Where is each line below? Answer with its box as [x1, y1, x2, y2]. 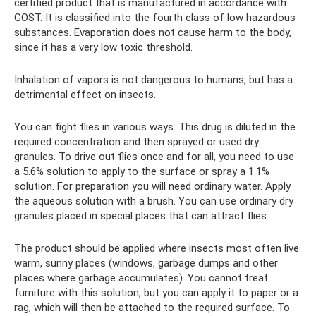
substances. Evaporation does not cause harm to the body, [14, 26, 291, 39]
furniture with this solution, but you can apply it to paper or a [14, 286, 298, 300]
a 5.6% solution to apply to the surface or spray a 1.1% [14, 165, 269, 178]
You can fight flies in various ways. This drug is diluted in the [14, 121, 296, 134]
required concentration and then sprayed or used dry [14, 135, 259, 149]
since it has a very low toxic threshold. [14, 41, 193, 54]
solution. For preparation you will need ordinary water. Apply [14, 180, 291, 193]
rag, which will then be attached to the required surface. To [14, 301, 290, 315]
